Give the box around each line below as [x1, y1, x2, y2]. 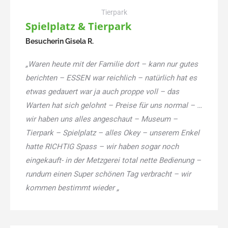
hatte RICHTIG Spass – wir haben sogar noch [25, 141, 179, 151]
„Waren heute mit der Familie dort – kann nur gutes [25, 59, 198, 69]
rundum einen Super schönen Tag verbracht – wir [25, 169, 191, 179]
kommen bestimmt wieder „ [25, 183, 119, 192]
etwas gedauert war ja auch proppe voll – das [25, 87, 179, 96]
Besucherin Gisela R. [25, 37, 94, 45]
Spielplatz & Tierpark [25, 19, 131, 33]
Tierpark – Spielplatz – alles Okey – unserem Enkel [25, 128, 199, 137]
